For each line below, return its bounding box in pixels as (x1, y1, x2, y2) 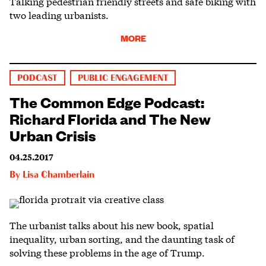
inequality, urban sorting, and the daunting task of (9, 231, 235, 245)
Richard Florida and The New (9, 107, 211, 128)
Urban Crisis (9, 124, 96, 145)
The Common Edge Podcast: (9, 91, 204, 112)
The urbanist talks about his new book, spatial (9, 217, 214, 232)
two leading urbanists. (9, 7, 109, 21)
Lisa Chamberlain (23, 170, 94, 180)
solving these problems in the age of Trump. (9, 245, 205, 259)
